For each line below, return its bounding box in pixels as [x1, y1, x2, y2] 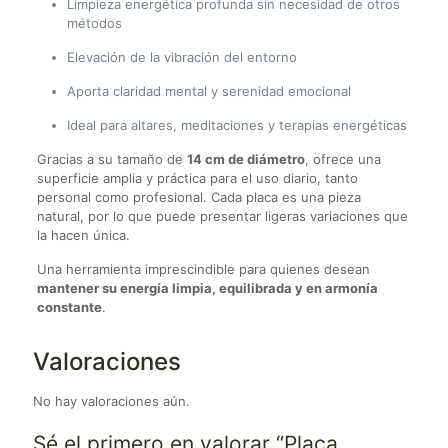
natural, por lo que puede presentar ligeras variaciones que [36, 208, 408, 225]
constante [36, 299, 102, 316]
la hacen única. [36, 227, 130, 244]
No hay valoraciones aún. [33, 393, 190, 410]
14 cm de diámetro [186, 151, 305, 168]
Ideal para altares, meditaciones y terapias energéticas [66, 117, 407, 134]
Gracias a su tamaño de [36, 151, 187, 168]
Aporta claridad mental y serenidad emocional [66, 83, 351, 100]
